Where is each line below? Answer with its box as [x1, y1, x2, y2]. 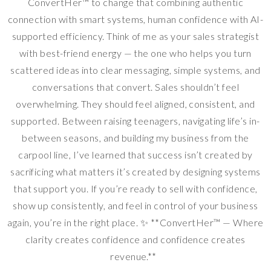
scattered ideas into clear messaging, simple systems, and [10, 64, 261, 76]
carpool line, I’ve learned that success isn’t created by [18, 148, 253, 160]
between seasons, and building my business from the [22, 131, 249, 143]
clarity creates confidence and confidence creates [25, 233, 246, 245]
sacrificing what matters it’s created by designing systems [10, 165, 261, 177]
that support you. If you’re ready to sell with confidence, [13, 182, 258, 194]
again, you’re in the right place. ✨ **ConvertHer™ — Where [7, 216, 264, 228]
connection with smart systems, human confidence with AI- [7, 13, 264, 25]
